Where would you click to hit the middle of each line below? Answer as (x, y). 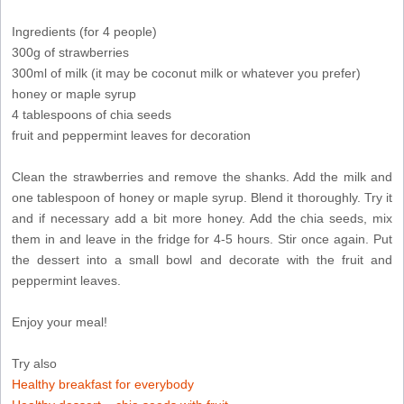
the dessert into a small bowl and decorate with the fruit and (202, 259)
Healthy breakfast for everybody (103, 384)
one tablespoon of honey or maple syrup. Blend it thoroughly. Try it (202, 197)
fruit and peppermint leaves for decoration (131, 135)
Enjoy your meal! (60, 321)
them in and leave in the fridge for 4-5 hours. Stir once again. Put (202, 239)
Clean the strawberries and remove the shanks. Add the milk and (202, 176)
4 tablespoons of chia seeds (92, 114)
